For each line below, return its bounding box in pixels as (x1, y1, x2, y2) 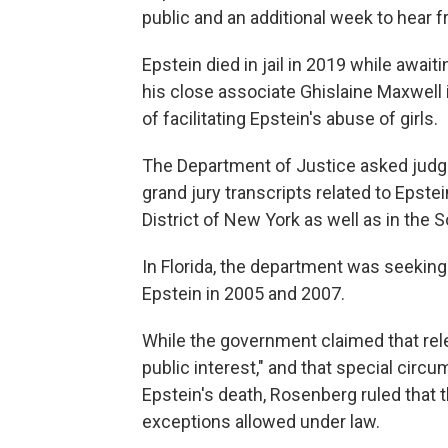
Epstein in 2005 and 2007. (142, 283, 345, 304)
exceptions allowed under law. (142, 411, 384, 432)
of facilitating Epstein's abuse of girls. (142, 108, 438, 129)
